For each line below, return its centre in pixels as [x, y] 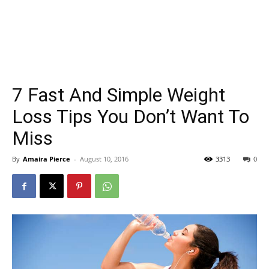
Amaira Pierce [47, 159]
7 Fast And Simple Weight [119, 95]
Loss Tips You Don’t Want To [131, 116]
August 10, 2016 [104, 159]
